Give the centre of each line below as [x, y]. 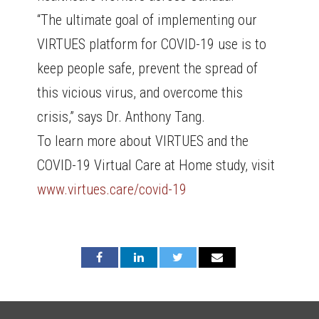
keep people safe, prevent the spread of [148, 69]
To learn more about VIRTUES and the [143, 141]
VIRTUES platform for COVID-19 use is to [152, 45]
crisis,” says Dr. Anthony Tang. [121, 117]
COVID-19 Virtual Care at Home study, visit [156, 166]
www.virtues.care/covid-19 [112, 190]
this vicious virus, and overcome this [140, 93]
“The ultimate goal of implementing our [147, 20]
